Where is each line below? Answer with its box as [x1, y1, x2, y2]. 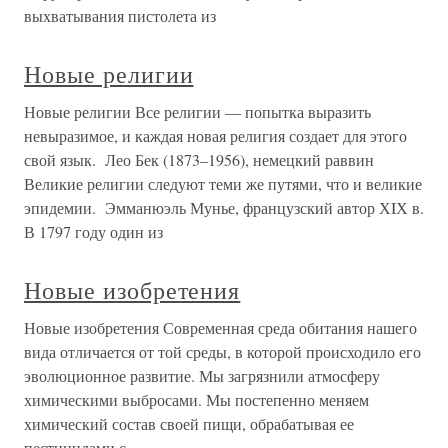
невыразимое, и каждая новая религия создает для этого [24, 125, 407, 147]
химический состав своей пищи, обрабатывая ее [24, 413, 354, 435]
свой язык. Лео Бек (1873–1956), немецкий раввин [24, 149, 374, 171]
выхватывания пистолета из [24, 5, 216, 27]
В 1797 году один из [24, 221, 163, 243]
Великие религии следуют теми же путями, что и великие [24, 173, 422, 195]
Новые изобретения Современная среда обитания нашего [24, 317, 417, 339]
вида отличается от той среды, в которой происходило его [24, 341, 421, 363]
